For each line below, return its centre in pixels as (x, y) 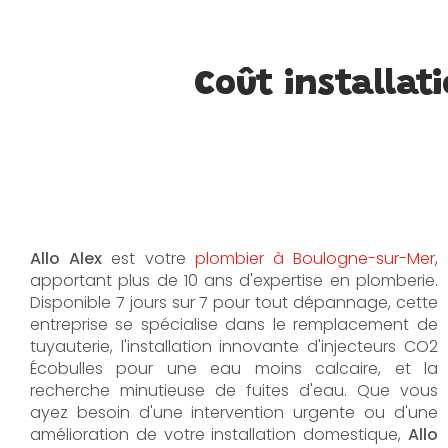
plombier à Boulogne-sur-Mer (314, 258)
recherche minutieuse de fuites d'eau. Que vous (234, 390)
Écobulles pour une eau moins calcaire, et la (234, 368)
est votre (148, 258)
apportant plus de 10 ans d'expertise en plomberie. (234, 280)
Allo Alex (66, 258)
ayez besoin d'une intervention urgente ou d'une (234, 412)
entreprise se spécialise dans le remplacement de (234, 324)
